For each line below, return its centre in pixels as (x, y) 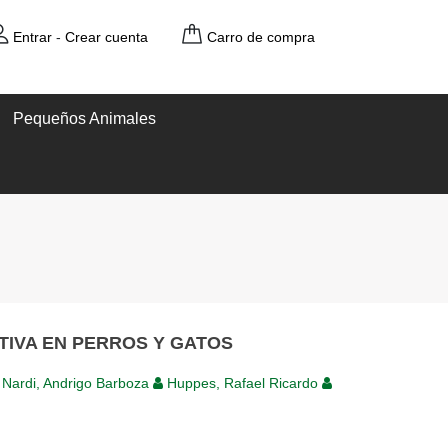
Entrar (32, 37)
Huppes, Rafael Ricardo (242, 382)
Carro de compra (260, 37)
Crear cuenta (106, 37)
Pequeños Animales (84, 118)
